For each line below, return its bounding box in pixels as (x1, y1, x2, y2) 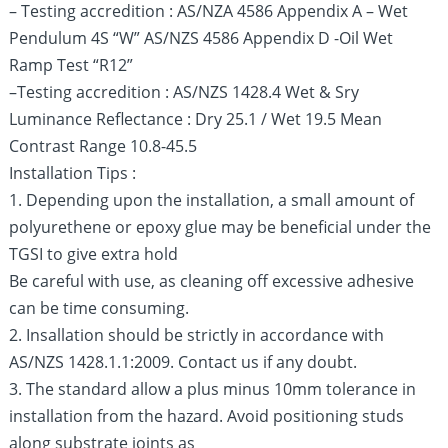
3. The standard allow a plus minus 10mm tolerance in (9, 378, 417, 400)
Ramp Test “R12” (9, 54, 134, 76)
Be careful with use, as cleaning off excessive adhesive (9, 270, 415, 292)
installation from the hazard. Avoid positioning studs (9, 405, 405, 427)
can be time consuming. (9, 297, 190, 319)
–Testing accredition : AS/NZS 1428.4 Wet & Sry (9, 81, 360, 103)
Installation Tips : (9, 162, 137, 184)
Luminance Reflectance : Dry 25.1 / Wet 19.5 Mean (9, 108, 383, 130)
